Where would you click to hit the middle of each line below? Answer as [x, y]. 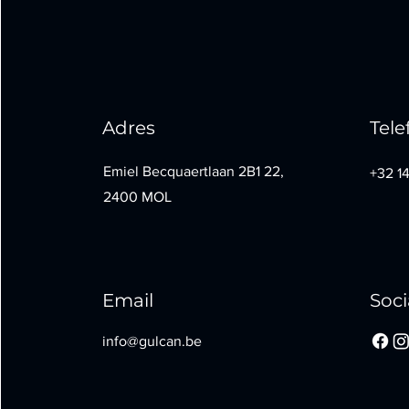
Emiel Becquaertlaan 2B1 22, [194, 171]
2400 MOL [138, 197]
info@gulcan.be [152, 341]
